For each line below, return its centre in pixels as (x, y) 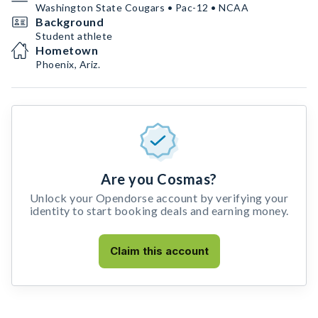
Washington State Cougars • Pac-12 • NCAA (142, 7)
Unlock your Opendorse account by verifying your (159, 198)
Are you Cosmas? (159, 179)
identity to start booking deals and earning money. (159, 210)
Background (70, 22)
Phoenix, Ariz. (68, 64)
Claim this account (159, 251)
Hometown (67, 50)
